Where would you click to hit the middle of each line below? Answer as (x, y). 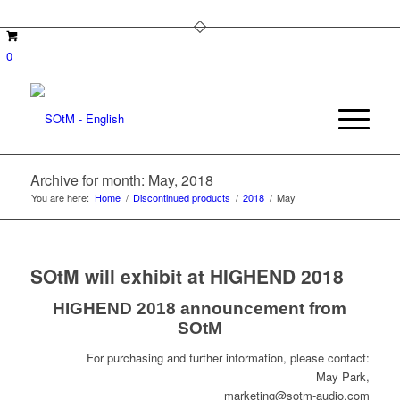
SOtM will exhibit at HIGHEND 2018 (187, 276)
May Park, (343, 377)
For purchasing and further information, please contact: (229, 358)
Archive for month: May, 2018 (121, 180)
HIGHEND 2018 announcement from (200, 309)
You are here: (60, 197)
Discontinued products (181, 197)
